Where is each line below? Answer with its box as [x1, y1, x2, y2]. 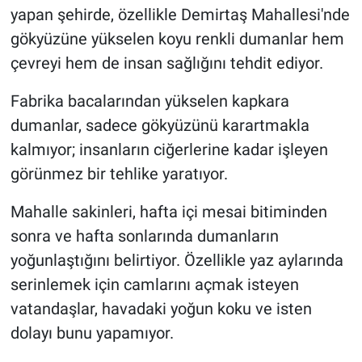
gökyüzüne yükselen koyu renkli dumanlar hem [10, 29, 344, 49]
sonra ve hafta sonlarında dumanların [10, 226, 279, 246]
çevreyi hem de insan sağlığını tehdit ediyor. [10, 53, 323, 74]
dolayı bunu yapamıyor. [10, 323, 174, 343]
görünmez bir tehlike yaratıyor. [10, 164, 228, 184]
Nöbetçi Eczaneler [43, 30, 161, 46]
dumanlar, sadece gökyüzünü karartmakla [10, 116, 309, 136]
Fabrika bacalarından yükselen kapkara [10, 91, 289, 112]
